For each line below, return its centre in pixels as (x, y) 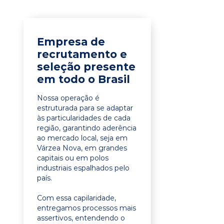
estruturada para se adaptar (85, 108)
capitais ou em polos (73, 158)
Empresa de (71, 42)
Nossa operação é (68, 98)
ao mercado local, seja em (82, 138)
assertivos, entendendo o (81, 218)
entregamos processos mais (86, 208)
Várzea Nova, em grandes (82, 148)
